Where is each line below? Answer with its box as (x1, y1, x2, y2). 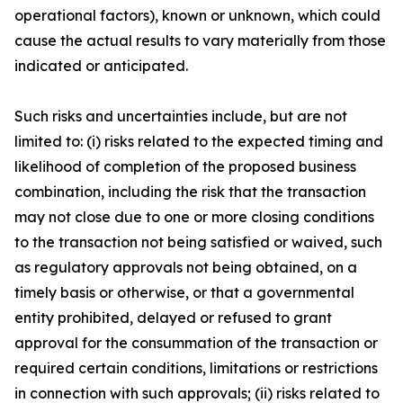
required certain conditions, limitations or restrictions (14, 359, 378, 377)
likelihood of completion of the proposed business (14, 157, 356, 175)
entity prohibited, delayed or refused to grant (14, 309, 332, 327)
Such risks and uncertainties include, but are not (14, 107, 347, 125)
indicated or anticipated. (14, 57, 188, 75)
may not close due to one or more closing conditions (14, 208, 374, 226)
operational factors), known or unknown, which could (14, 6, 381, 24)
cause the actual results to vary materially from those (14, 31, 386, 49)
